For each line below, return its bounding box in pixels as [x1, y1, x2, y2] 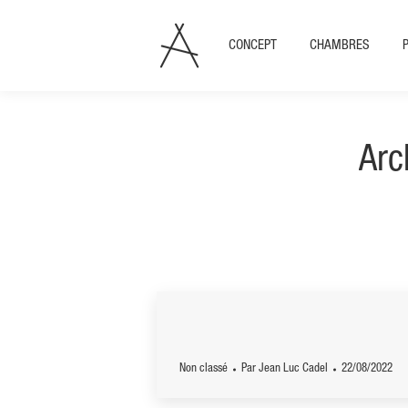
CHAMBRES [310, 38, 370, 53]
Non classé [179, 363, 228, 375]
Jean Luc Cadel [259, 363, 328, 375]
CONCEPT [229, 38, 277, 53]
